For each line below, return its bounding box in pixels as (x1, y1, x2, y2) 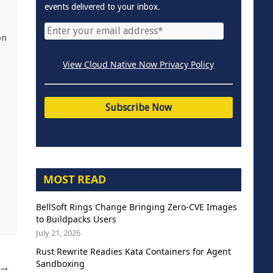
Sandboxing (35, 257, 85, 269)
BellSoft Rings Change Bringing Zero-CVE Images (35, 200, 237, 213)
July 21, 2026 (35, 227, 80, 238)
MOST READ (43, 171, 106, 186)
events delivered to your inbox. (44, 1, 160, 12)
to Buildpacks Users (35, 213, 116, 225)
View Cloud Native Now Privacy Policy (63, 58, 214, 70)
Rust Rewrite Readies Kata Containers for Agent (35, 245, 231, 257)
